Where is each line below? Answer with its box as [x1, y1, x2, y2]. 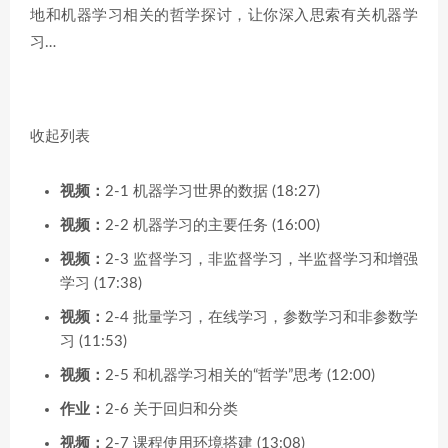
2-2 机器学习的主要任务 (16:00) [105, 217, 320, 233]
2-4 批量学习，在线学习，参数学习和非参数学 [105, 309, 418, 325]
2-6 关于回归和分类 [105, 401, 238, 417]
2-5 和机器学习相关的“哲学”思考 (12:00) [105, 367, 375, 383]
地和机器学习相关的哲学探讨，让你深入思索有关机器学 [30, 7, 418, 23]
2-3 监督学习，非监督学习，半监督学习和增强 [105, 251, 418, 267]
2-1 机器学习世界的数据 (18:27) [105, 183, 320, 199]
